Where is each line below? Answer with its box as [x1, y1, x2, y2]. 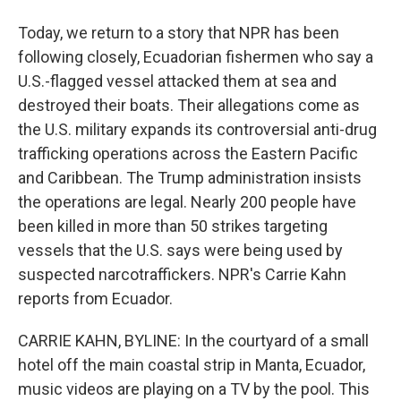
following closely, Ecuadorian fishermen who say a [18, 47, 373, 66]
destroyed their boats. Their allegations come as [18, 96, 360, 115]
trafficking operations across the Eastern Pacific [18, 144, 358, 163]
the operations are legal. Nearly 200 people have [18, 192, 356, 211]
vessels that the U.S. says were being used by [18, 241, 343, 260]
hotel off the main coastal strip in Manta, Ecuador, [18, 355, 365, 374]
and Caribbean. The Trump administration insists [18, 168, 362, 187]
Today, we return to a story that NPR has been [18, 23, 339, 42]
